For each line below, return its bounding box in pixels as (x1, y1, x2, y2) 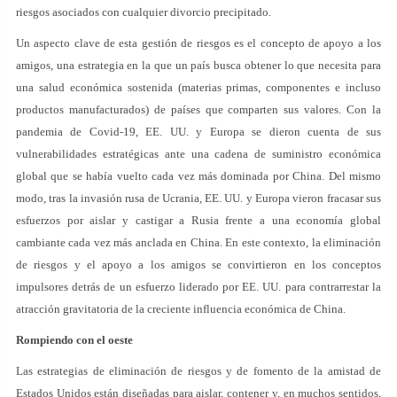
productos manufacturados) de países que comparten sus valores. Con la (16, 103, 381, 116)
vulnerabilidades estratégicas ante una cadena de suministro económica (16, 147, 381, 160)
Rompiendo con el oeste (16, 333, 133, 346)
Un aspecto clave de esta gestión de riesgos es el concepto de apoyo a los (16, 36, 381, 50)
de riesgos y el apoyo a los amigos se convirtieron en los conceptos (16, 258, 381, 271)
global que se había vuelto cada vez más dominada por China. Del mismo (16, 169, 381, 183)
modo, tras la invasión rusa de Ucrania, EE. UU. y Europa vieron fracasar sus (16, 191, 381, 205)
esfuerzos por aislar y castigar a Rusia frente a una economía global (16, 214, 381, 227)
